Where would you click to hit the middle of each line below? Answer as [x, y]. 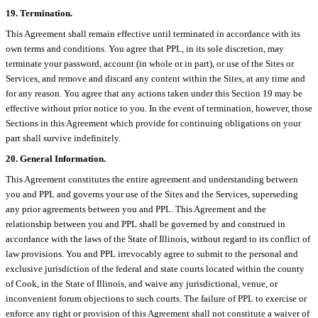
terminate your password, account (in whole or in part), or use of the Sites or [150, 63]
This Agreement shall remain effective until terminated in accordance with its [153, 33]
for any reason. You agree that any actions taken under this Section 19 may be [154, 93]
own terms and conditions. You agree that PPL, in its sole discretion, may [145, 48]
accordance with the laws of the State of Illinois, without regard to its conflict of [158, 238]
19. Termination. [39, 13]
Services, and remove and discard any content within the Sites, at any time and [155, 78]
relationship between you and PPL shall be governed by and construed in [146, 224]
